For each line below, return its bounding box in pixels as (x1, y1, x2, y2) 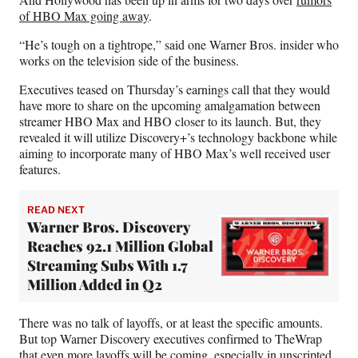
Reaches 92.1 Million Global (27, 237, 213, 257)
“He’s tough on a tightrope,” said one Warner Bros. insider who (19, 36, 339, 54)
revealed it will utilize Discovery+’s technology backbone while (19, 129, 337, 146)
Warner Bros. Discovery (27, 217, 190, 237)
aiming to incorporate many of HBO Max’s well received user (19, 145, 330, 162)
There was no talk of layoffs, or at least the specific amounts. (19, 314, 323, 332)
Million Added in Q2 (27, 275, 162, 295)
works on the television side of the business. (19, 52, 239, 70)
